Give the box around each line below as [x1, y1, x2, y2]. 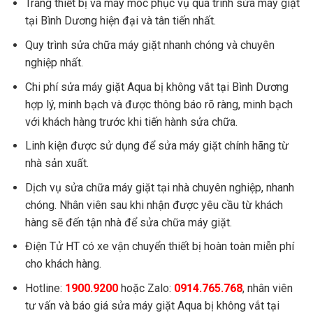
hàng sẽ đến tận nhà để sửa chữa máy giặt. [24, 215, 232, 229]
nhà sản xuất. [24, 156, 89, 170]
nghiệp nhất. [24, 55, 83, 69]
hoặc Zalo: [117, 281, 174, 295]
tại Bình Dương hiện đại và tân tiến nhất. [24, 14, 216, 28]
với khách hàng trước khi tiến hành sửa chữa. [24, 115, 238, 129]
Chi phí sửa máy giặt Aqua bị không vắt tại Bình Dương [24, 80, 289, 94]
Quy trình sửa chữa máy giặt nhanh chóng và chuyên [24, 38, 275, 52]
